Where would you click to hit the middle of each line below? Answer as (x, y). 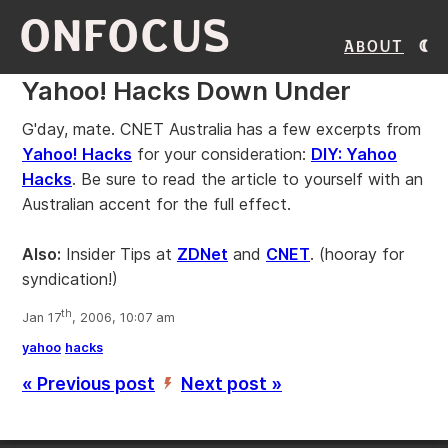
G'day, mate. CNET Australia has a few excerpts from (221, 129)
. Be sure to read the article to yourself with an (247, 179)
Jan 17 (41, 318)
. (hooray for (357, 254)
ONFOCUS (126, 36)
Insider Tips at (119, 254)
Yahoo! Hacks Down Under (186, 90)
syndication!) (70, 279)
